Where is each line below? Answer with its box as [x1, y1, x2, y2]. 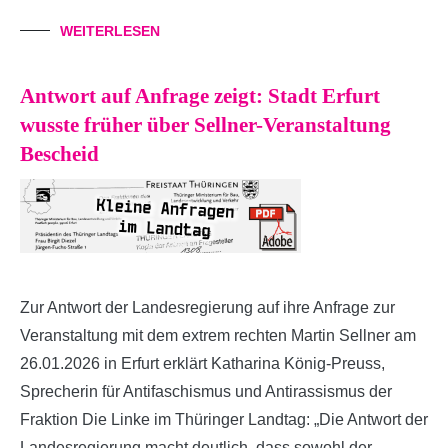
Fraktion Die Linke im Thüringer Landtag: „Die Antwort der [20, 410, 428, 428]
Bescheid [20, 141, 99, 166]
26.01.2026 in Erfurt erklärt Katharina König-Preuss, [20, 354, 385, 372]
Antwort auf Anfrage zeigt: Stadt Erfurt [20, 83, 380, 108]
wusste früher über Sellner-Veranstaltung [20, 112, 391, 137]
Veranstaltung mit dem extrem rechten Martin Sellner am [20, 326, 416, 344]
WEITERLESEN [60, 22, 160, 39]
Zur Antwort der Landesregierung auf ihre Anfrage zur [20, 298, 395, 316]
